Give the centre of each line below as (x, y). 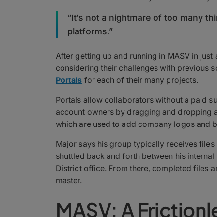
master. (69, 180)
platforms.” (90, 31)
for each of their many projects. (140, 80)
